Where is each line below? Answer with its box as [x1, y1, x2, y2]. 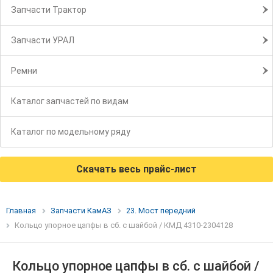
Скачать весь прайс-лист [76, 163, 197, 175]
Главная [6, 206, 36, 216]
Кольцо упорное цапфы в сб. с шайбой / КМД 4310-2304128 [15, 221, 233, 230]
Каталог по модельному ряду [11, 127, 130, 137]
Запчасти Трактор [11, 5, 87, 15]
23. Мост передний [126, 206, 196, 216]
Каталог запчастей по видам [11, 96, 129, 107]
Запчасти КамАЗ [51, 206, 112, 216]
